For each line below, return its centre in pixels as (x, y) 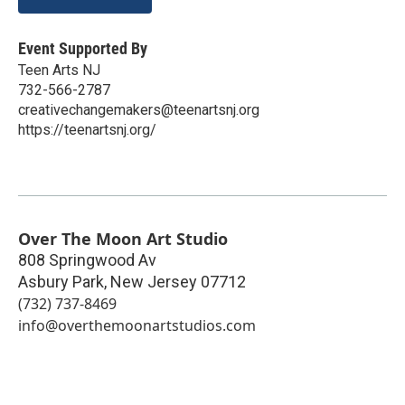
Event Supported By (83, 48)
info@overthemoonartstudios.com (137, 325)
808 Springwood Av (87, 259)
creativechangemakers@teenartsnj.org (139, 109)
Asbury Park (61, 281)
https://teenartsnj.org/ (87, 129)
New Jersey (154, 281)
